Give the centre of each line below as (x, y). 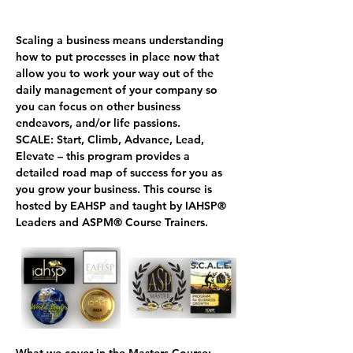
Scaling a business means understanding (121, 40)
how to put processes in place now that (119, 56)
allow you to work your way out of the (116, 73)
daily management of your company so (118, 89)
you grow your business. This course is (115, 189)
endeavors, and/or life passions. (98, 123)
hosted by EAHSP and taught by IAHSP (117, 205)
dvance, (154, 139)
